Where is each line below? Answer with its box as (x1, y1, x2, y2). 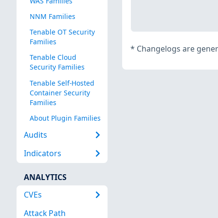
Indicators (23, 148, 61, 159)
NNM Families (29, 12, 75, 21)
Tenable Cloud (29, 53, 76, 62)
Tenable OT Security (29, 27, 95, 37)
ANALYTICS (23, 171, 67, 182)
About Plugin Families (29, 113, 101, 123)
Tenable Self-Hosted (29, 78, 94, 88)
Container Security (29, 88, 90, 97)
